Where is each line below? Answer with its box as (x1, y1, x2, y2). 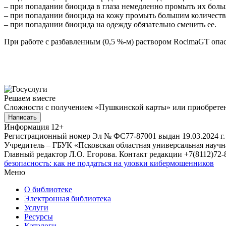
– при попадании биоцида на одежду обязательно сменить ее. (4, 20, 216, 29)
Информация (4, 122, 49, 131)
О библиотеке (24, 185, 72, 194)
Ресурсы (24, 212, 53, 221)
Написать (8, 113, 37, 121)
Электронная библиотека (24, 194, 111, 203)
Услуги (24, 203, 48, 212)
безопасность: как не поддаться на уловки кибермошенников (4, 158, 214, 167)
